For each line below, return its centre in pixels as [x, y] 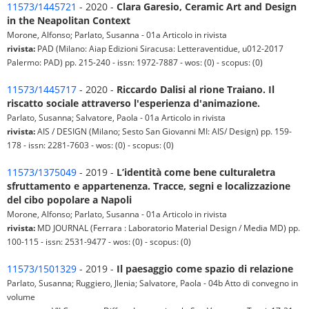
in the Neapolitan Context [69, 20]
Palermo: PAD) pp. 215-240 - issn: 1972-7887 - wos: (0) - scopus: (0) [135, 62]
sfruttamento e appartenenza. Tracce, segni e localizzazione [149, 186]
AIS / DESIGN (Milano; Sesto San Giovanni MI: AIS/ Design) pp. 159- [163, 131]
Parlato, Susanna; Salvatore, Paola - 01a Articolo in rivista [116, 117]
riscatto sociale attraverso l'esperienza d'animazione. [133, 103]
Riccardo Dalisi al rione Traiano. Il [196, 89]
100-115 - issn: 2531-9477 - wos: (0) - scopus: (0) [99, 241]
